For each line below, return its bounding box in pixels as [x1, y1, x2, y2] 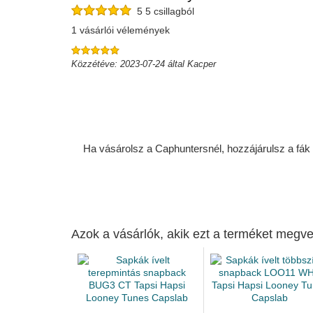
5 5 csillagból [131, 6, 194, 17]
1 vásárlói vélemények [71, 24, 170, 36]
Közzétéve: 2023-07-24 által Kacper [71, 59, 216, 69]
